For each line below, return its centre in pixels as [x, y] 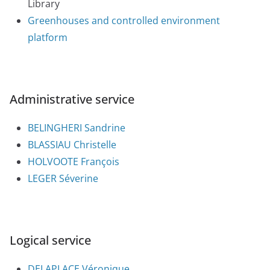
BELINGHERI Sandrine [77, 128]
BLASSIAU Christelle [72, 145]
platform [48, 38]
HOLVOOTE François [74, 162]
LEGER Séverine [63, 179]
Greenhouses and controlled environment [124, 21]
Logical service [50, 240]
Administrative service [72, 99]
